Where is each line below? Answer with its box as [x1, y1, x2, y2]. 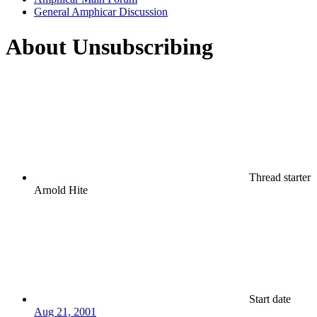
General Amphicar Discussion [34, 6, 168, 18]
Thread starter [249, 171, 311, 184]
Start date [249, 293, 291, 306]
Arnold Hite [34, 184, 88, 197]
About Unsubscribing [6, 33, 213, 59]
